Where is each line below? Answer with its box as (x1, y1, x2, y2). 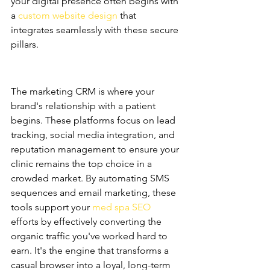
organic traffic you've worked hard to (11, 230, 170, 242)
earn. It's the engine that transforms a (11, 245, 171, 256)
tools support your (11, 201, 92, 213)
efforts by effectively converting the (11, 216, 164, 227)
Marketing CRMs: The (11, 54, 131, 66)
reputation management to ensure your (11, 143, 181, 155)
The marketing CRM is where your (11, 86, 157, 97)
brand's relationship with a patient (11, 100, 158, 111)
